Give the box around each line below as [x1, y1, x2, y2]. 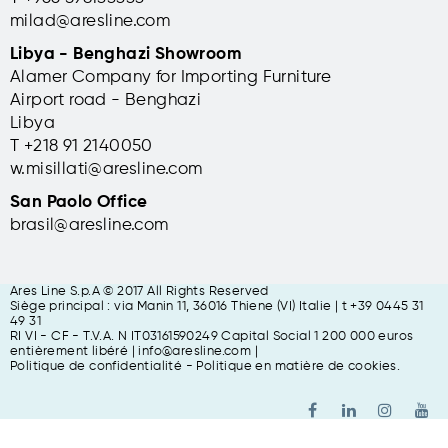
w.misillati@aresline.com [10, 160, 203, 178]
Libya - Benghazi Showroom [10, 45, 241, 63]
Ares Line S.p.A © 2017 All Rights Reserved [10, 284, 269, 298]
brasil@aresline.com [10, 216, 169, 234]
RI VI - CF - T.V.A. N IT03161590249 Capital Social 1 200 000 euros [10, 329, 414, 343]
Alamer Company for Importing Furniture [10, 68, 332, 86]
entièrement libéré [10, 344, 129, 358]
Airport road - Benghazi [10, 91, 202, 109]
